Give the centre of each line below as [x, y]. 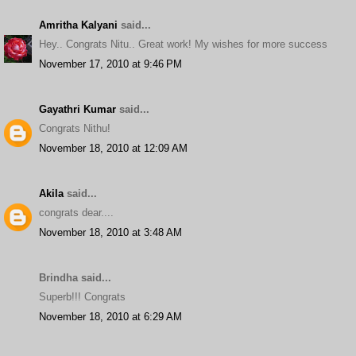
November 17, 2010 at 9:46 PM [110, 64]
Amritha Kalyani [78, 25]
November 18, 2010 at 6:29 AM [110, 316]
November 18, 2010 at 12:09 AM [113, 148]
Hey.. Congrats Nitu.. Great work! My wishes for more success [183, 44]
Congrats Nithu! [75, 128]
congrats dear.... [76, 213]
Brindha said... [75, 277]
